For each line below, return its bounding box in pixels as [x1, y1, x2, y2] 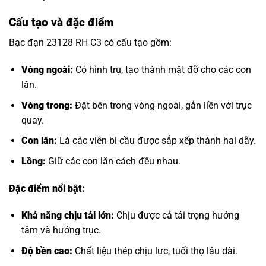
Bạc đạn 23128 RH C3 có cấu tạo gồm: [9, 37, 172, 49]
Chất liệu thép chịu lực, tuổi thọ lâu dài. [72, 245, 237, 256]
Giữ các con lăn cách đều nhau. [45, 155, 180, 167]
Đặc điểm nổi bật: [9, 182, 85, 194]
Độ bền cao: [21, 245, 72, 256]
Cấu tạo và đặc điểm [9, 15, 113, 29]
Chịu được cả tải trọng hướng [113, 210, 239, 221]
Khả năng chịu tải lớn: [21, 210, 114, 221]
